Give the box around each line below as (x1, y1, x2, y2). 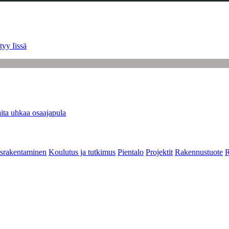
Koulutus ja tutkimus (49, 148, 116, 157)
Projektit (146, 148, 173, 157)
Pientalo (118, 148, 144, 157)
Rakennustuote (175, 148, 223, 157)
